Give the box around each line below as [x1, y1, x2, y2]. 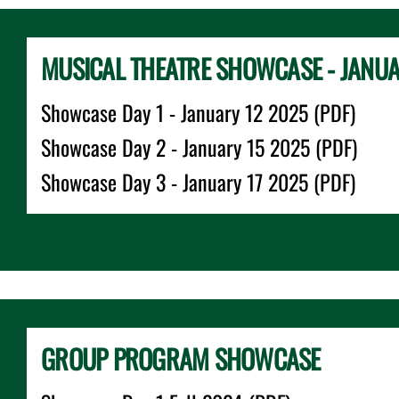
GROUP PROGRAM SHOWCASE [41, 338, 321, 379]
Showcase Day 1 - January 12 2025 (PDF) [41, 96, 355, 128]
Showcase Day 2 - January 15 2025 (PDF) [41, 131, 357, 163]
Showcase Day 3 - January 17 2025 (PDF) [41, 166, 355, 198]
